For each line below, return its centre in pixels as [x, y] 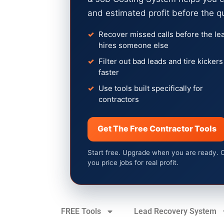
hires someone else [133, 45]
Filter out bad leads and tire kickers [161, 61]
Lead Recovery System [175, 211]
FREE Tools [81, 211]
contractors [119, 99]
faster [109, 72]
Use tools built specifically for [151, 88]
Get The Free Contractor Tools [157, 128]
